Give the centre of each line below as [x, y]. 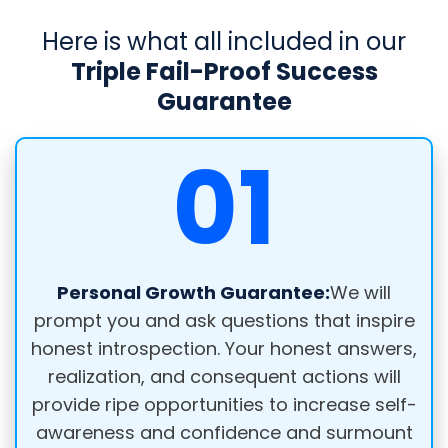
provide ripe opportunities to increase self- [224, 405]
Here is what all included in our [224, 42]
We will [360, 293]
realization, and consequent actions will [224, 377]
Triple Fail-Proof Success [224, 72]
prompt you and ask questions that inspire [224, 321]
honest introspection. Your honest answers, [224, 349]
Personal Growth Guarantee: [193, 293]
